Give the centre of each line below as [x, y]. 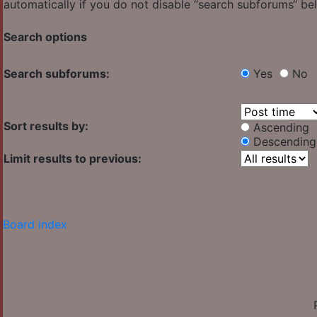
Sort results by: [46, 126]
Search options [45, 37]
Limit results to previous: [73, 159]
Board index [35, 225]
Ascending [281, 128]
